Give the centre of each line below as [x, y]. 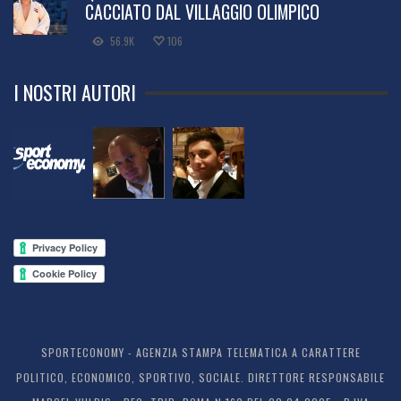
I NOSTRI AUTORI [75, 93]
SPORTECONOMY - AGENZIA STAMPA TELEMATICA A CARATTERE [200, 353]
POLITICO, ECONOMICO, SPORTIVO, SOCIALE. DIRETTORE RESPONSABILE [200, 378]
